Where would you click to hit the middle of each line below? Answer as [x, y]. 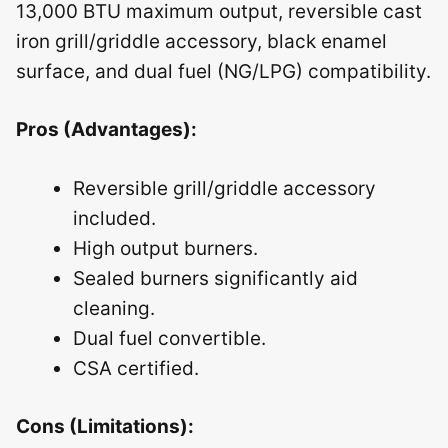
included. [114, 218]
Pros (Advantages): [106, 129]
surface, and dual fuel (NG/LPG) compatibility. [223, 71]
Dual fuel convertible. [169, 338]
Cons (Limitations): [105, 426]
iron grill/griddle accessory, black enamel [201, 41]
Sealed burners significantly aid [215, 278]
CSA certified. [136, 368]
